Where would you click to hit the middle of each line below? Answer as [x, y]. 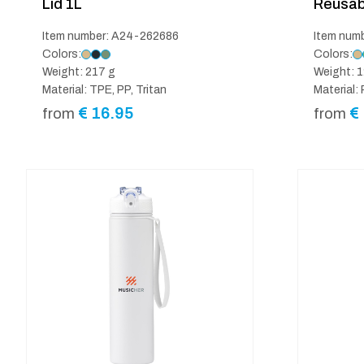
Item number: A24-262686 [110, 36]
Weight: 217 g [79, 71]
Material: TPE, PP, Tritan [104, 89]
